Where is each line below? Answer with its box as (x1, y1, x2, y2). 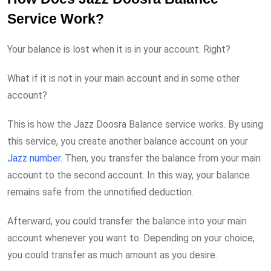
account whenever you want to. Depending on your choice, (7, 232, 255, 244)
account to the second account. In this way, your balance (7, 169, 250, 181)
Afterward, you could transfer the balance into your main (7, 215, 247, 227)
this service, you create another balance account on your (7, 135, 248, 147)
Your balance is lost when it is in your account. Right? (7, 43, 230, 55)
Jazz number (7, 152, 60, 164)
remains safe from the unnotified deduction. (7, 186, 194, 198)
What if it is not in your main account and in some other (7, 72, 240, 84)
